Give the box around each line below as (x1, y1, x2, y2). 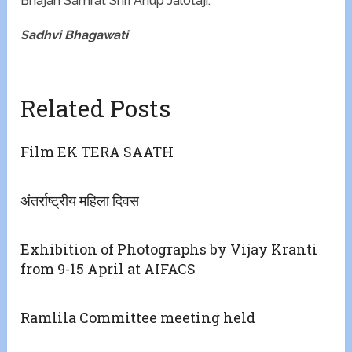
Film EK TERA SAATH (20, 142, 174, 162)
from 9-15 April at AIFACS (20, 259, 196, 279)
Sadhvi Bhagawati (20, 27, 129, 43)
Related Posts (20, 93, 171, 124)
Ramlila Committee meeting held (20, 308, 256, 328)
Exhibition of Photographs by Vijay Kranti (20, 240, 318, 259)
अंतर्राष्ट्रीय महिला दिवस (20, 191, 140, 211)
